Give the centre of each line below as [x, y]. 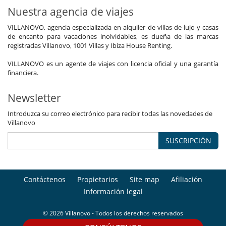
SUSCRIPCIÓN [188, 141]
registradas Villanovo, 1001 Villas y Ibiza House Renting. [90, 46]
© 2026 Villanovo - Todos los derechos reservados [113, 213]
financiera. [23, 73]
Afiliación [187, 180]
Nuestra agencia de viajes [71, 12]
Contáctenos [45, 180]
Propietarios [98, 180]
